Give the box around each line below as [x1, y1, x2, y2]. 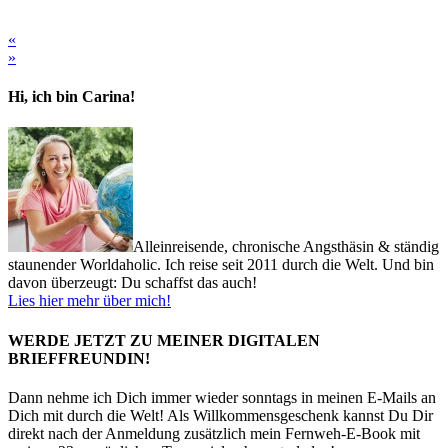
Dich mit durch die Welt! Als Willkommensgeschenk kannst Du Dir [8, 407, 433, 424]
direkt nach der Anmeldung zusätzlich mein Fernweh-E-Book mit [8, 425, 420, 442]
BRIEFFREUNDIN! [8, 349, 150, 367]
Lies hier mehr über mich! [8, 292, 171, 310]
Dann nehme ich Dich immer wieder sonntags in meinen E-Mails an [8, 389, 436, 406]
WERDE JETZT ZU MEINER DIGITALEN [8, 331, 320, 349]
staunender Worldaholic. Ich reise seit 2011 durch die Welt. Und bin [8, 256, 434, 274]
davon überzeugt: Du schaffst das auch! [8, 274, 257, 292]
